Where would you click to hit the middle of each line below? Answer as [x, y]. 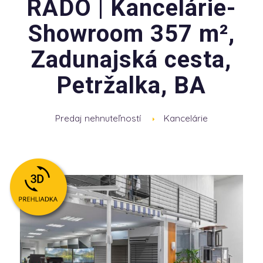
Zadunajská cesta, [131, 60]
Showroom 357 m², [131, 34]
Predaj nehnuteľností [98, 118]
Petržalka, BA [131, 85]
